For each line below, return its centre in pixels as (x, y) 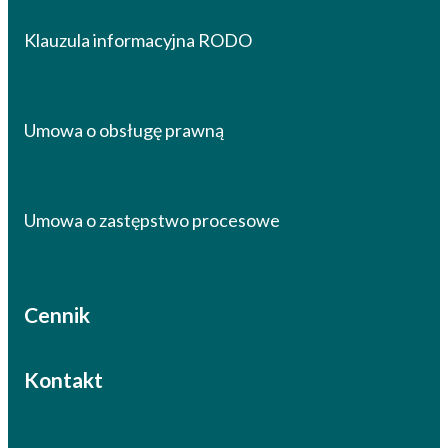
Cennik (57, 315)
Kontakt (63, 380)
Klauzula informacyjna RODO (138, 40)
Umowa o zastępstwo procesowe (152, 220)
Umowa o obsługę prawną (124, 130)
